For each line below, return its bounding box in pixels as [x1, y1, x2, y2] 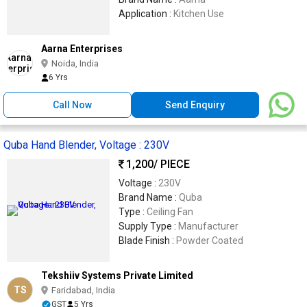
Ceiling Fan [147, 206, 193, 217]
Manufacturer [178, 220, 238, 232]
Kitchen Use [173, 8, 224, 19]
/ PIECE [153, 158, 190, 171]
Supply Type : [119, 220, 178, 232]
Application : [119, 8, 173, 19]
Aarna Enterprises [41, 42, 123, 54]
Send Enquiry [165, 99, 225, 110]
